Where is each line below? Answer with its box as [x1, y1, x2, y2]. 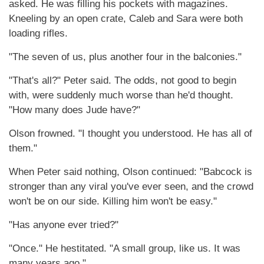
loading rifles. [9, 28, 68, 39]
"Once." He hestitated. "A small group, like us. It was [9, 243, 240, 254]
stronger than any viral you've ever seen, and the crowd [9, 181, 253, 192]
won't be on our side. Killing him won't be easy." [9, 196, 217, 207]
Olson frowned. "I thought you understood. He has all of [9, 128, 252, 139]
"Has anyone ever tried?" [9, 219, 118, 230]
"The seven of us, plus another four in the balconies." [9, 51, 242, 62]
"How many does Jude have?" [9, 104, 140, 115]
